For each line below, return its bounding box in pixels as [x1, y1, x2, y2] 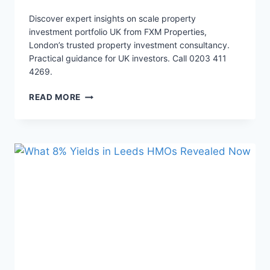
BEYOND [80, 190, 118, 201]
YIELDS [80, 178, 113, 188]
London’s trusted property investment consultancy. [29, 40, 230, 51]
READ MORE [29, 92, 81, 102]
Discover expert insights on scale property [29, 13, 196, 24]
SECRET [80, 127, 115, 137]
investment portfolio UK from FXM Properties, [29, 27, 207, 37]
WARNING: [80, 89, 126, 99]
